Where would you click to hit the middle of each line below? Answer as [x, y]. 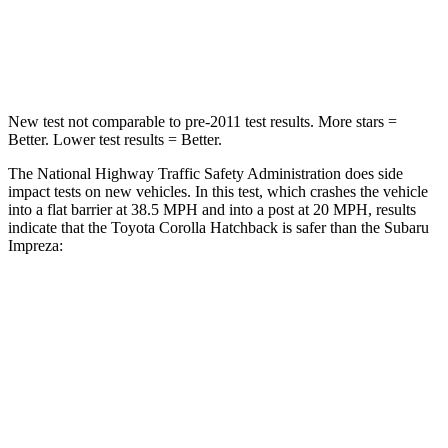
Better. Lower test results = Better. [115, 139]
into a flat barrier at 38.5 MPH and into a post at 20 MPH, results [212, 209]
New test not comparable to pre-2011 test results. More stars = [202, 121]
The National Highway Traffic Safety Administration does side [205, 173]
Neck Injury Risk [128, 10]
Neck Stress [128, 56]
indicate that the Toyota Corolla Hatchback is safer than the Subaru [218, 227]
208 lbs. [348, 56]
